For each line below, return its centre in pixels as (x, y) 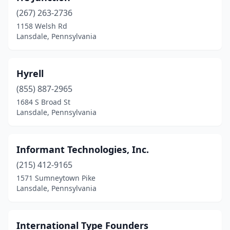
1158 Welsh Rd (42, 26)
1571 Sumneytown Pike (56, 178)
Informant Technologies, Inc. (83, 149)
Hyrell (30, 73)
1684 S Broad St (43, 102)
